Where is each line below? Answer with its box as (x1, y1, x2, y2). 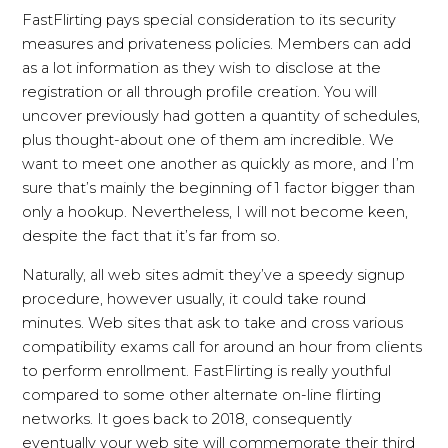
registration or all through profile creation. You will (22, 83, 378, 102)
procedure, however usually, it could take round (22, 289, 367, 308)
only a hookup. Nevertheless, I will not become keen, (22, 203, 409, 222)
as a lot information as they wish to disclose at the (22, 59, 382, 78)
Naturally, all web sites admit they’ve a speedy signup (22, 265, 406, 284)
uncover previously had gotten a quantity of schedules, (22, 107, 421, 126)
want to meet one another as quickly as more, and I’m (22, 155, 415, 174)
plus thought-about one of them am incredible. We (22, 131, 395, 150)
